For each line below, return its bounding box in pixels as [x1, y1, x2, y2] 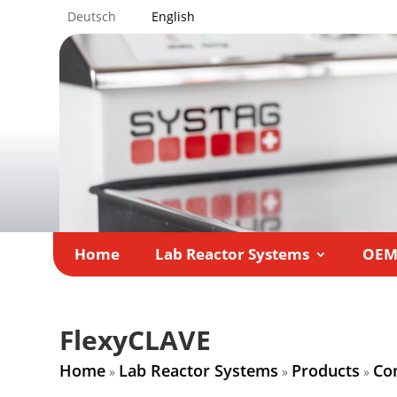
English [152, 8, 196, 25]
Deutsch [67, 8, 117, 25]
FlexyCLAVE [59, 322, 212, 359]
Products [292, 360, 361, 382]
